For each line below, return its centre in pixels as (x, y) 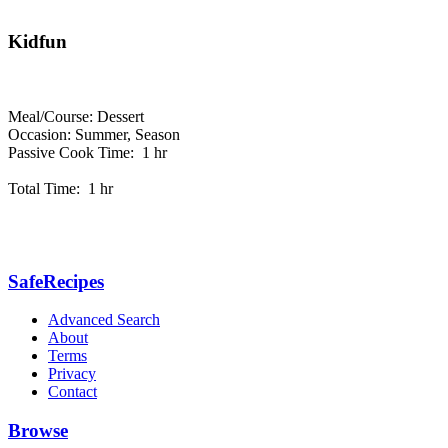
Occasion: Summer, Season (94, 134)
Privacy (72, 374)
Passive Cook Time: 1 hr (87, 152)
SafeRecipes (56, 281)
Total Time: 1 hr (60, 188)
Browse (38, 431)
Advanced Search (104, 320)
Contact (72, 392)
